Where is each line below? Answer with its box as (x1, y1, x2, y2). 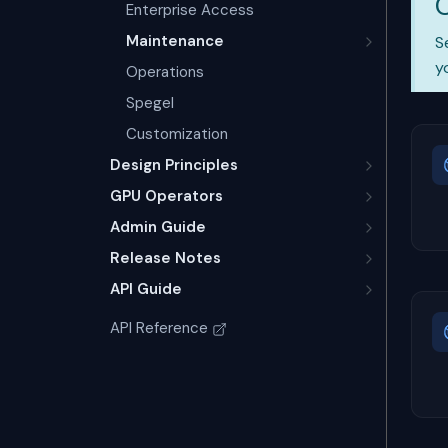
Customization (126, 124, 228, 144)
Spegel (126, 93, 174, 113)
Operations (126, 62, 204, 82)
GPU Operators (110, 186, 223, 206)
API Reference (110, 318, 208, 338)
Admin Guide (110, 217, 206, 237)
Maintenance (126, 31, 224, 51)
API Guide (110, 279, 182, 299)
